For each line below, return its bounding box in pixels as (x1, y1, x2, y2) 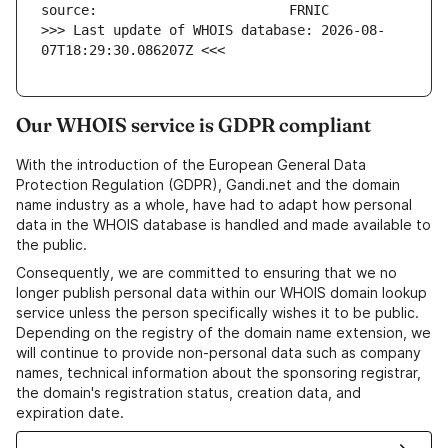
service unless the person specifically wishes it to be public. (16, 304, 419, 322)
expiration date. (16, 404, 124, 422)
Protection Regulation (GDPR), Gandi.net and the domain (16, 176, 400, 194)
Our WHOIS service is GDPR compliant (16, 112, 371, 138)
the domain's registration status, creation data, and (16, 384, 361, 402)
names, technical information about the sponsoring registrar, (16, 364, 421, 382)
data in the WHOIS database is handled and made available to (16, 216, 431, 234)
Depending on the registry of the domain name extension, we (16, 324, 431, 342)
